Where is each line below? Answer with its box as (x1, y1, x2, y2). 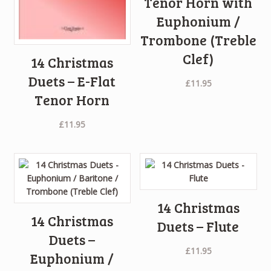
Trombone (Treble (140, 30, 256, 49)
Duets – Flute (157, 217, 240, 236)
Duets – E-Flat (28, 71, 116, 90)
